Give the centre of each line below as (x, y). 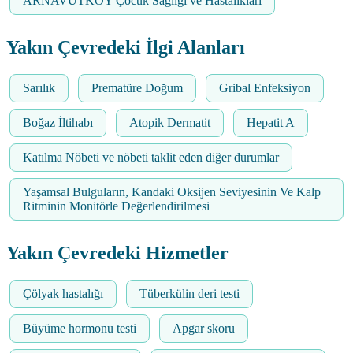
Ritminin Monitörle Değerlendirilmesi (116, 206)
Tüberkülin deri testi (190, 293)
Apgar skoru (204, 328)
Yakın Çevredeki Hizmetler (117, 253)
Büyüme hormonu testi (80, 328)
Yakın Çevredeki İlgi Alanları (126, 47)
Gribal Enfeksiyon (265, 87)
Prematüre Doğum (137, 87)
